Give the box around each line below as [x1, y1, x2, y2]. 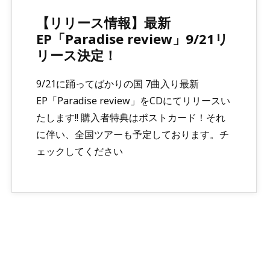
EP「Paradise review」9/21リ [36, 30, 229, 48]
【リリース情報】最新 [36, 13, 171, 32]
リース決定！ [36, 46, 118, 64]
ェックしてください [36, 145, 124, 159]
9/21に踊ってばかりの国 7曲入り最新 [36, 77, 199, 91]
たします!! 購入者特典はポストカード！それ [36, 111, 226, 125]
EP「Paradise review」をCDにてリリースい [36, 94, 231, 108]
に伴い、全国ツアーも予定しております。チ [36, 128, 230, 142]
